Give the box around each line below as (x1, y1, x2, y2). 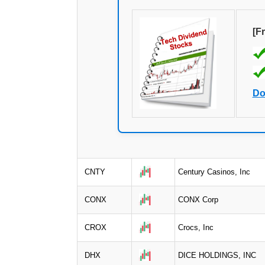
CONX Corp (178, 195, 218, 204)
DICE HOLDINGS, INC (178, 250, 256, 260)
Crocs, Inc (178, 222, 214, 232)
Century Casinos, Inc (178, 167, 250, 176)
